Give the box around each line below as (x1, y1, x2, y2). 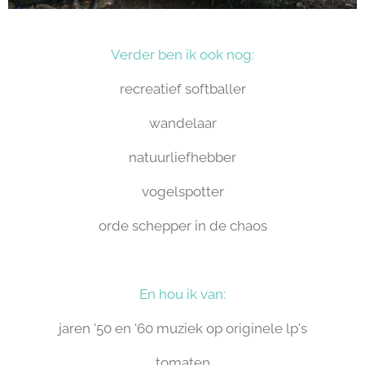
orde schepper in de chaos (98, 218, 267, 234)
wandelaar (148, 115, 217, 131)
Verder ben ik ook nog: (111, 46, 254, 63)
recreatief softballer (119, 81, 246, 97)
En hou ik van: (139, 286, 226, 302)
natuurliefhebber (129, 149, 236, 165)
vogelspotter (141, 183, 224, 200)
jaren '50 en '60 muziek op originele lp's (58, 320, 307, 336)
